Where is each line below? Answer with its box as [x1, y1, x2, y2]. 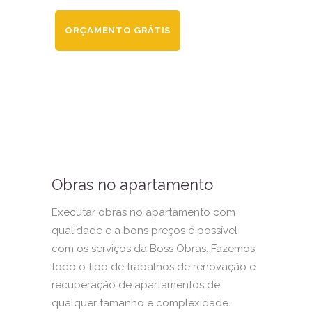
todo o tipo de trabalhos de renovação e [52, 260, 256, 273]
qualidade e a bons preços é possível [52, 224, 237, 237]
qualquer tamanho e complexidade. [52, 296, 231, 309]
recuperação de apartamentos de [52, 278, 220, 291]
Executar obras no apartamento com [52, 205, 235, 219]
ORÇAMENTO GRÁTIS [65, 24, 171, 36]
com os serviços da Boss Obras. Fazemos [52, 242, 255, 255]
